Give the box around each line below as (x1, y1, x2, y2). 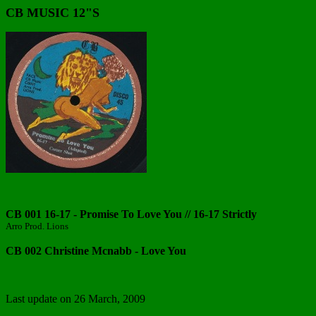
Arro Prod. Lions (6, 221, 68, 231)
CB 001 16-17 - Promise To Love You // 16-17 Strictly (6, 208, 257, 220)
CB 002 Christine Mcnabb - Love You (6, 245, 186, 257)
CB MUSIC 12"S (6, 6, 99, 20)
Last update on (6, 293, 74, 305)
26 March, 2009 (74, 293, 145, 305)
